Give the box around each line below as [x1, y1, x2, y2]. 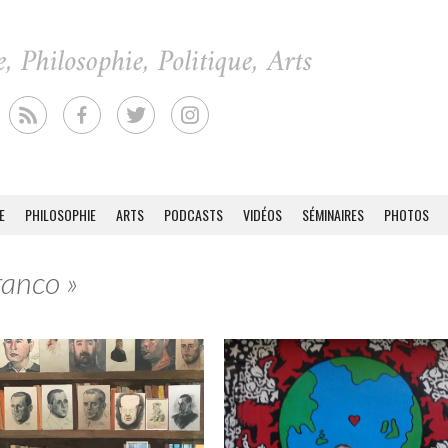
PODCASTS [164, 204, 223, 225]
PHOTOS [384, 204, 429, 225]
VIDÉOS [243, 204, 282, 225]
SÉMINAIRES [302, 204, 364, 225]
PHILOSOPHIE [25, 204, 96, 225]
